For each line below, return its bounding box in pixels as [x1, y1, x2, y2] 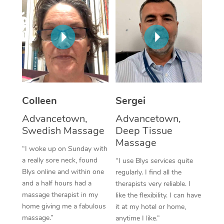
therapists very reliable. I [115, 178, 190, 188]
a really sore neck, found [21, 155, 97, 165]
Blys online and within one [21, 166, 104, 176]
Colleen [21, 93, 57, 107]
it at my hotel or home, [115, 201, 186, 211]
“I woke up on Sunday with [21, 143, 107, 153]
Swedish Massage [21, 123, 104, 137]
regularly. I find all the [115, 167, 181, 177]
